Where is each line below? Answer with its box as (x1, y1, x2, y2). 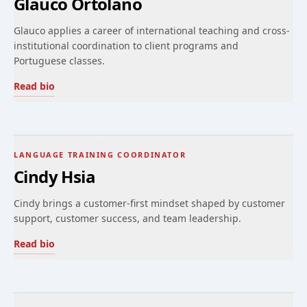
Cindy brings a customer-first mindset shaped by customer (14, 197, 285, 210)
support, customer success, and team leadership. (14, 212, 241, 225)
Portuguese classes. (14, 54, 105, 67)
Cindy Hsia (14, 165, 95, 188)
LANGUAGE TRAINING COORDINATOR (14, 149, 186, 160)
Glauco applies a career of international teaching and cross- (14, 24, 290, 37)
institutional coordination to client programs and (14, 39, 238, 52)
